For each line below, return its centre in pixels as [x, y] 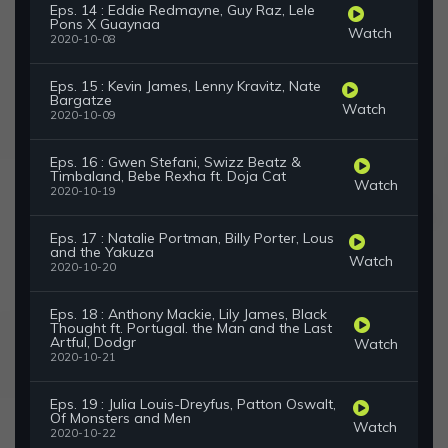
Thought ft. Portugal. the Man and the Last [191, 328]
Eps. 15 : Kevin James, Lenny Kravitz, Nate [185, 86]
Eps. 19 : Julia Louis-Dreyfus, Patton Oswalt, [193, 404]
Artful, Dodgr [93, 342]
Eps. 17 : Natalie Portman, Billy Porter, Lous [192, 238]
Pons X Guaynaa [105, 24]
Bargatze [81, 100]
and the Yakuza [102, 252]
